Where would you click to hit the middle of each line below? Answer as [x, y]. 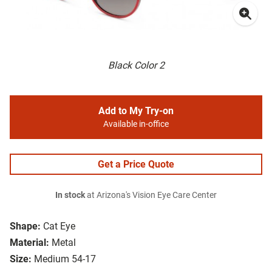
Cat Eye [59, 226]
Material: [29, 243]
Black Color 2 [136, 66]
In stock [70, 195]
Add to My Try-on [136, 111]
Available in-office [136, 124]
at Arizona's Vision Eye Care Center [151, 195]
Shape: [25, 226]
